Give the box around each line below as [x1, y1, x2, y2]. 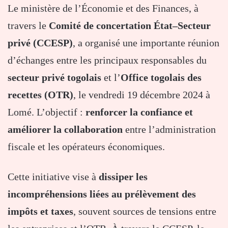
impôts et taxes [8, 205, 73, 217]
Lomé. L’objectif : [8, 106, 85, 118]
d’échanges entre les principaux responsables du [8, 54, 207, 66]
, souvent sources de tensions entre [73, 205, 216, 217]
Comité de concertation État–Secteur [49, 19, 211, 31]
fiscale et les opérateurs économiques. [8, 140, 165, 152]
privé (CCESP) [8, 37, 73, 48]
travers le [8, 19, 49, 31]
